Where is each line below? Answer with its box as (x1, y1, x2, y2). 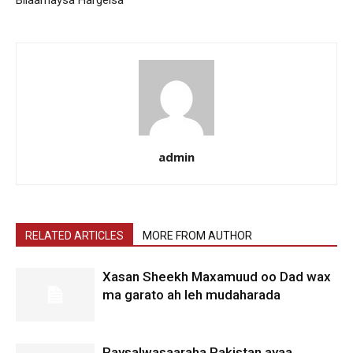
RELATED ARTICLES (25, 229, 124, 242)
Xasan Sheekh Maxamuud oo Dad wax (102, 268, 331, 284)
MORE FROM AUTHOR (143, 229, 252, 242)
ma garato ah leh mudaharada (102, 286, 281, 303)
